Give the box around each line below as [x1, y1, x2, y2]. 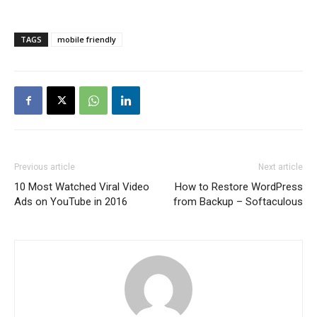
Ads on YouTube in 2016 [14, 195, 127, 209]
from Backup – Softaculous [173, 195, 303, 209]
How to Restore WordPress [175, 180, 303, 194]
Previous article [14, 162, 75, 173]
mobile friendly [57, 34, 116, 45]
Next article [258, 162, 303, 173]
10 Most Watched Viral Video [14, 180, 149, 194]
